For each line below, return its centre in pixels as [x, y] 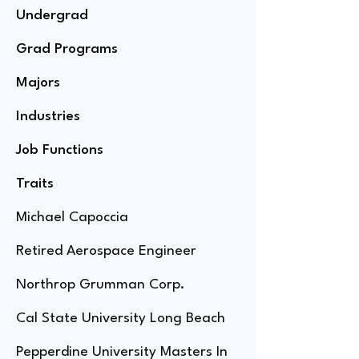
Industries [48, 117]
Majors [38, 83]
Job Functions [60, 150]
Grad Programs [67, 49]
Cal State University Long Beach [121, 319]
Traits [35, 184]
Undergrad [52, 16]
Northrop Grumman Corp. [101, 285]
